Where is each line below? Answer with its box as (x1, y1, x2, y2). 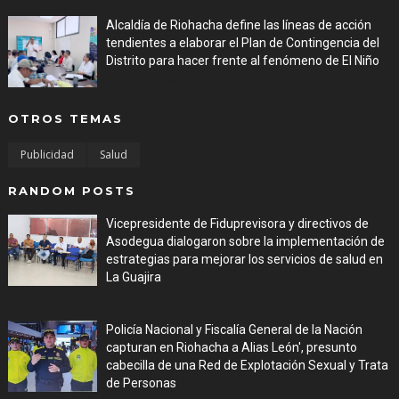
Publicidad (20, 146, 74, 162)
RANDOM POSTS (7, 183, 135, 198)
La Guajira (105, 269, 161, 284)
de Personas (105, 375, 176, 390)
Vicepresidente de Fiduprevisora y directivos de (105, 216, 369, 231)
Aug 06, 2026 (105, 69, 185, 87)
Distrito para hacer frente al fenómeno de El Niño (105, 53, 379, 68)
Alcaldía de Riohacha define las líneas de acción (105, 17, 371, 32)
